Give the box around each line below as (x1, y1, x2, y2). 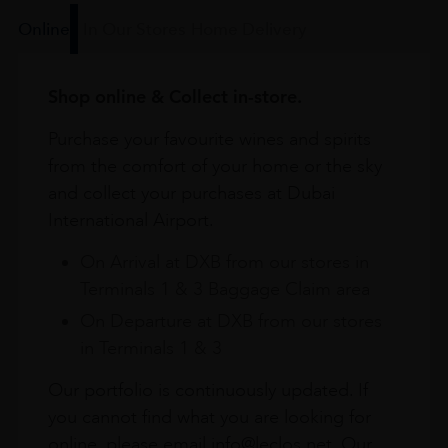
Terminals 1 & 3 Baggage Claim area (79, 277, 370, 300)
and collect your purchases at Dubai (47, 181, 335, 204)
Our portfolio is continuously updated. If (47, 378, 368, 401)
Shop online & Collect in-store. (47, 84, 302, 108)
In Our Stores (82, 18, 186, 39)
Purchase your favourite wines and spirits (47, 127, 371, 150)
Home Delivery (190, 18, 307, 39)
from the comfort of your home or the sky (47, 154, 382, 177)
